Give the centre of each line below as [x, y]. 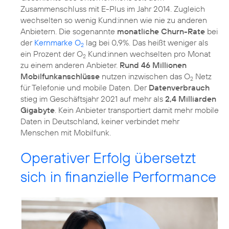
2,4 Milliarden [191, 99]
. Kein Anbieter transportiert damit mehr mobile [137, 110]
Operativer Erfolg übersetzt [108, 158]
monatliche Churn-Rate [161, 31]
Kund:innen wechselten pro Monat [148, 54]
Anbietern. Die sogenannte [69, 31]
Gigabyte [38, 110]
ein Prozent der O [52, 54]
